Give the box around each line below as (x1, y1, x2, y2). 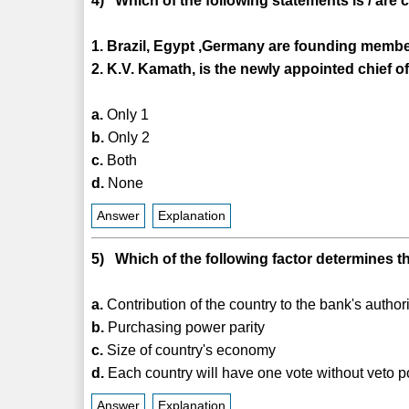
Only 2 (104, 129, 151, 145)
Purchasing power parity (104, 319, 266, 335)
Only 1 (103, 106, 150, 122)
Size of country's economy (103, 341, 277, 358)
